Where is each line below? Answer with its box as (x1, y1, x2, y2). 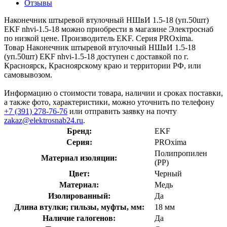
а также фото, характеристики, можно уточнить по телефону (4, 97, 214, 106)
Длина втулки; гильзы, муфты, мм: (14, 202, 144, 211)
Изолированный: (48, 191, 110, 200)
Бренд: (66, 126, 92, 135)
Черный (155, 169, 182, 178)
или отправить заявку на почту (67, 106, 177, 116)
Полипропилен (155, 148, 207, 158)
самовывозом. (4, 70, 52, 79)
